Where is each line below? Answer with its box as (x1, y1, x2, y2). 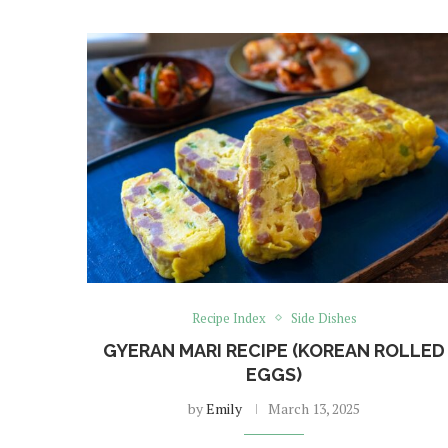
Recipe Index (191, 308, 266, 327)
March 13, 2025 (268, 398, 361, 418)
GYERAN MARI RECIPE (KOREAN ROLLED (103, 339, 446, 361)
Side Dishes (290, 308, 357, 327)
